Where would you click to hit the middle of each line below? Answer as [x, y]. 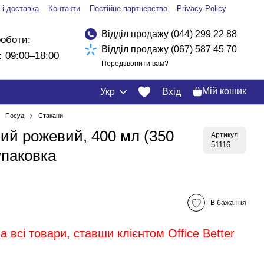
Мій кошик [224, 91]
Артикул [225, 135]
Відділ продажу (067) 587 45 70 [169, 49]
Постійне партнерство [128, 9]
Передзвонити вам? [135, 63]
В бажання [228, 202]
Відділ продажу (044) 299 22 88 [169, 34]
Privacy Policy [202, 9]
